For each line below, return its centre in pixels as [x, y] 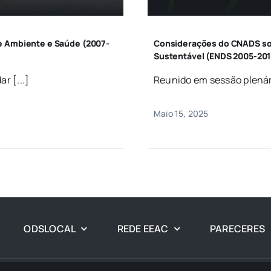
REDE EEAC [143, 228]
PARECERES [237, 228]
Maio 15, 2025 [181, 114]
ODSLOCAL [50, 228]
